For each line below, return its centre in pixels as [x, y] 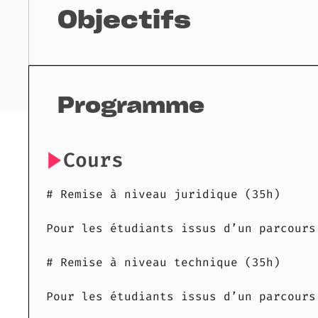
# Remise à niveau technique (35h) [163, 263]
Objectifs [124, 22]
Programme [131, 107]
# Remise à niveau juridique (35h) [163, 194]
